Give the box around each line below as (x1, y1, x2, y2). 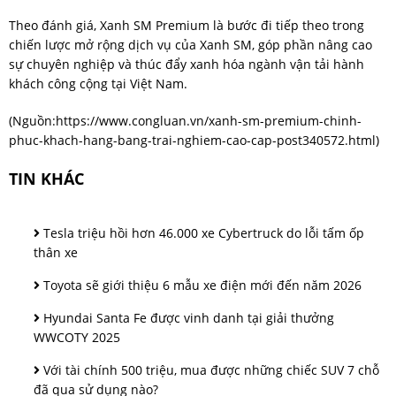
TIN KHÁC (9, 168, 84, 189)
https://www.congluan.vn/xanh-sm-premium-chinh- (56, 112, 362, 129)
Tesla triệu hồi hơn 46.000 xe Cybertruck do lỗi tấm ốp (40, 225, 364, 241)
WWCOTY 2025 (34, 329, 120, 346)
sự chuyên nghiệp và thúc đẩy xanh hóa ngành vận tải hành (9, 56, 364, 72)
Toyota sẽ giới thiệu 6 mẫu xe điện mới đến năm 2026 (40, 277, 362, 293)
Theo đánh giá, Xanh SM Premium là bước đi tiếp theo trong (9, 17, 364, 34)
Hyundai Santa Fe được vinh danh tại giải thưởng (40, 309, 334, 326)
